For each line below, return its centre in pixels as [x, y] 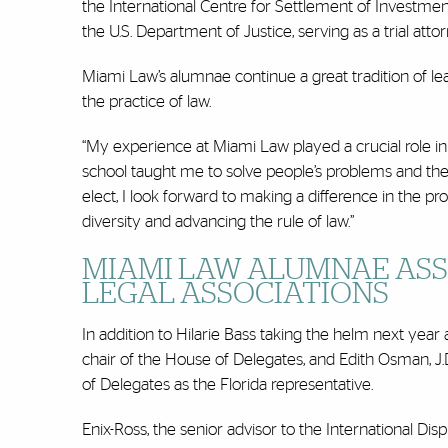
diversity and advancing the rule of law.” [218, 222]
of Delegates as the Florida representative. [227, 385]
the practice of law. [146, 102]
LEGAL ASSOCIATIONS [238, 294]
